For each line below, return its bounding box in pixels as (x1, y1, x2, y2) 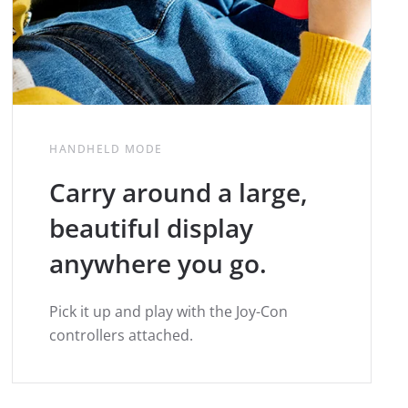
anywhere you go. (49, 245, 268, 280)
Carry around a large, (49, 174, 309, 209)
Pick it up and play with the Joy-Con (49, 301, 289, 321)
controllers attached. (49, 324, 194, 345)
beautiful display (49, 209, 254, 245)
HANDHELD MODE (49, 140, 163, 157)
